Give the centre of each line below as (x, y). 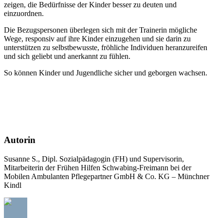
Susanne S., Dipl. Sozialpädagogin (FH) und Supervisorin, (94, 159)
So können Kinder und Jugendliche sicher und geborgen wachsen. (106, 73)
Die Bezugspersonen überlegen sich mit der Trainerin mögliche (100, 30)
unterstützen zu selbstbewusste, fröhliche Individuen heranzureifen (106, 47)
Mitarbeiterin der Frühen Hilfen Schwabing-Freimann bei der (98, 168)
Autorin (20, 140)
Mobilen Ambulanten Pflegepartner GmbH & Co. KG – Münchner (107, 177)
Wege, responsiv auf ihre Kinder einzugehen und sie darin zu (97, 38)
